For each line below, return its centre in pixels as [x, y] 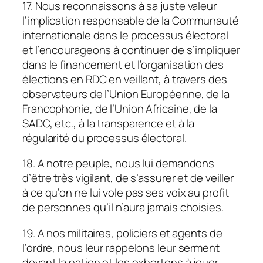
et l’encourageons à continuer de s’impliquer [131, 50]
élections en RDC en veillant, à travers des [125, 79]
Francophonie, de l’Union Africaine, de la [120, 108]
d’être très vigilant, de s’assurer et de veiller [128, 178]
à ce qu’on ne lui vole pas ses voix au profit [126, 193]
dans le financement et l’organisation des [123, 64]
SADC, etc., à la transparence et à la [109, 123]
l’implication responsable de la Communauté [131, 20]
